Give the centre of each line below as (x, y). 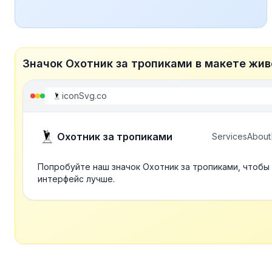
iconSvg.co (84, 96)
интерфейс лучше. (76, 179)
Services (229, 136)
